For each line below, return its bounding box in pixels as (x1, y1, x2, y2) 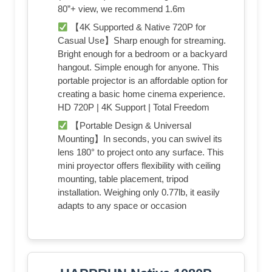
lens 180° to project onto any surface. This (58, 147, 224, 158)
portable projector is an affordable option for (58, 75, 228, 86)
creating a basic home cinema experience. (58, 89, 225, 100)
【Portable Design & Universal (68, 120, 192, 131)
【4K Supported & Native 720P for (68, 22, 206, 33)
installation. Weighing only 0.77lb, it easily (58, 187, 220, 198)
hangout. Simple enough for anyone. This (58, 62, 219, 73)
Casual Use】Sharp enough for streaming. (58, 35, 226, 46)
